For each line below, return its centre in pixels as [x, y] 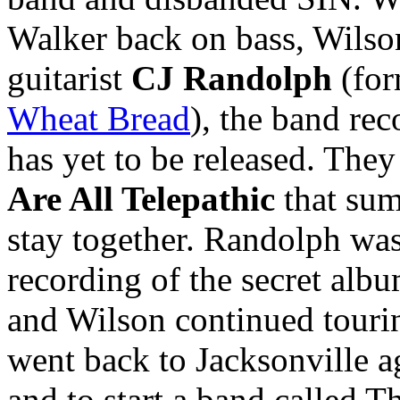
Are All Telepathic [141, 199]
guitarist [69, 79]
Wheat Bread [99, 119]
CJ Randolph [232, 79]
